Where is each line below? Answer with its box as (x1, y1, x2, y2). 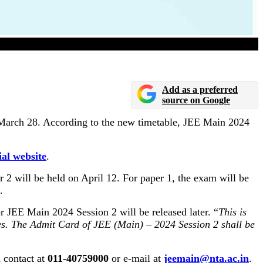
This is (218, 206, 247, 218)
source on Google (162, 95, 230, 106)
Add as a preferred (162, 85, 238, 95)
